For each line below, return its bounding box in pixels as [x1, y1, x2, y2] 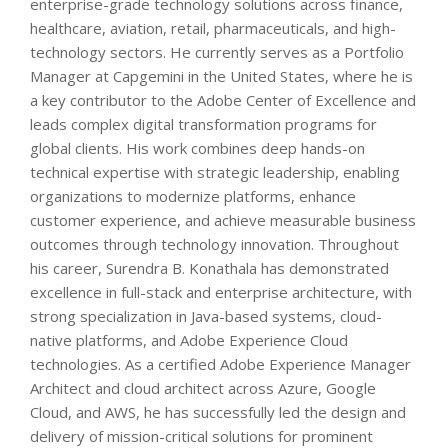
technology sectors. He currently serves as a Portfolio [30, 42, 404, 63]
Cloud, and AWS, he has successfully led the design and [30, 402, 406, 423]
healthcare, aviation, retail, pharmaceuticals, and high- [30, 18, 396, 39]
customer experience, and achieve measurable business [30, 210, 416, 231]
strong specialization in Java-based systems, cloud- [30, 306, 382, 327]
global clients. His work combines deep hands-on [30, 138, 365, 159]
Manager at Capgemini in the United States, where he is [30, 66, 413, 87]
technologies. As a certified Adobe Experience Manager [30, 354, 411, 375]
